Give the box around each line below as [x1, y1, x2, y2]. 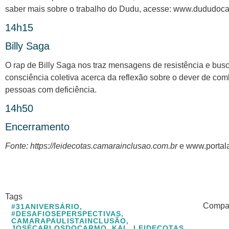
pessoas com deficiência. [5, 85, 97, 95]
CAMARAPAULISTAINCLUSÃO [11, 216, 126, 225]
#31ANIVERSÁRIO [11, 202, 80, 211]
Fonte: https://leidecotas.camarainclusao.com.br [5, 142, 177, 151]
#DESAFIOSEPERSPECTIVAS [11, 209, 121, 218]
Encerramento [5, 121, 70, 133]
